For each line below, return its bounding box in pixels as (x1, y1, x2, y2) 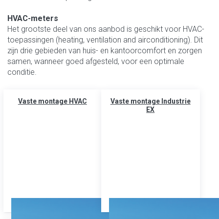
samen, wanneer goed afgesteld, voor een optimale (7, 57, 184, 66)
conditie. (7, 67, 37, 77)
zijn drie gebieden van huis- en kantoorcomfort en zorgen (7, 46, 202, 56)
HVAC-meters (7, 14, 58, 23)
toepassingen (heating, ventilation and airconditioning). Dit (7, 35, 203, 45)
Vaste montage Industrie (110, 97, 191, 106)
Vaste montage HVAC (18, 97, 87, 106)
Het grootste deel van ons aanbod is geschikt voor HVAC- (7, 24, 204, 34)
